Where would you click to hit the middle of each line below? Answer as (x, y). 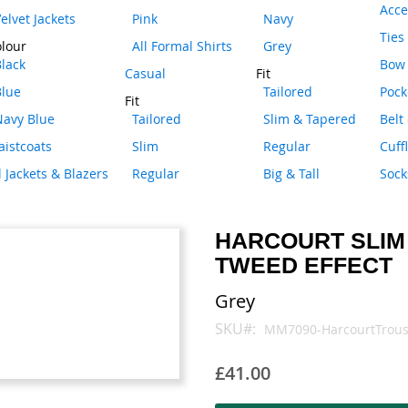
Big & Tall (291, 173)
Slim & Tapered (310, 119)
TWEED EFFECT (304, 265)
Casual (145, 73)
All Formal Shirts (182, 46)
